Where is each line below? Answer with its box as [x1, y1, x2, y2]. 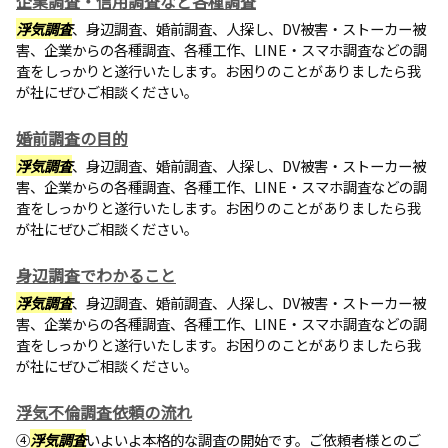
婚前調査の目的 [16, 126, 128, 150]
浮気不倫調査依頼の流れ [16, 400, 192, 424]
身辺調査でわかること [16, 263, 176, 287]
